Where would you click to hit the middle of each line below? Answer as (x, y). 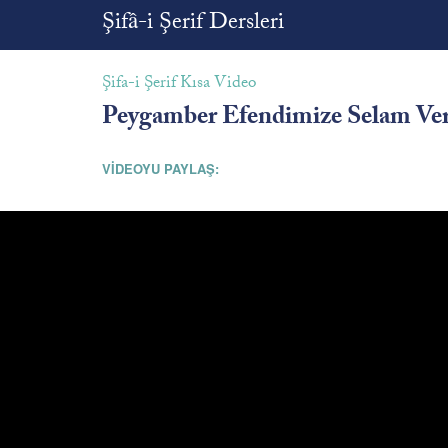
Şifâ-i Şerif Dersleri (193, 24)
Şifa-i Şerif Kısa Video (179, 84)
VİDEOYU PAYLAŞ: (160, 168)
